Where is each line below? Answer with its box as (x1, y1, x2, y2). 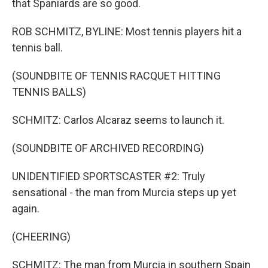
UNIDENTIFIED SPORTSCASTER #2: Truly (12, 170, 205, 182)
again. (12, 202, 39, 215)
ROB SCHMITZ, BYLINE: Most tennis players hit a (12, 25, 242, 38)
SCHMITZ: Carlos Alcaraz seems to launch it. (12, 114, 224, 126)
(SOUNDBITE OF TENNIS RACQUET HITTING (12, 69, 221, 82)
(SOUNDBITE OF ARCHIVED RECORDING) (12, 142, 204, 154)
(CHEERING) (12, 230, 71, 243)
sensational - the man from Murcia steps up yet (12, 186, 236, 199)
